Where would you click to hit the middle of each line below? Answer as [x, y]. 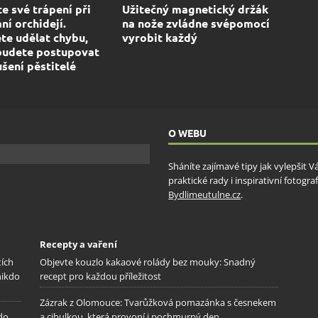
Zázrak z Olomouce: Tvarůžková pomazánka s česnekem [158, 303]
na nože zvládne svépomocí [196, 23]
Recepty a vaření [79, 244]
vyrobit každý [160, 37]
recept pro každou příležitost [101, 276]
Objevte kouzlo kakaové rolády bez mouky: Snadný [148, 262]
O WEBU [188, 132]
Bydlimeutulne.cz [205, 194]
